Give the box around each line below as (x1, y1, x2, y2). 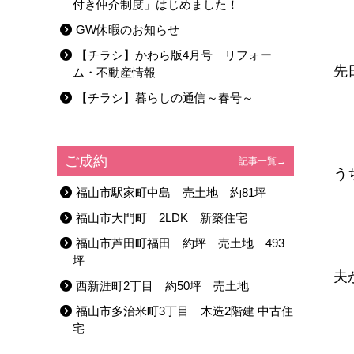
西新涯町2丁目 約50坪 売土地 (76, 279, 249, 292)
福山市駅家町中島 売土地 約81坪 (76, 186, 266, 199)
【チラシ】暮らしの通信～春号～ (76, 91, 254, 104)
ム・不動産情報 (73, 66, 156, 79)
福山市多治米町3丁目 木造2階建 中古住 (76, 304, 293, 318)
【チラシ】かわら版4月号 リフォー (76, 48, 272, 62)
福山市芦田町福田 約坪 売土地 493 (76, 236, 284, 250)
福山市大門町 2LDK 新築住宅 (76, 211, 247, 224)
